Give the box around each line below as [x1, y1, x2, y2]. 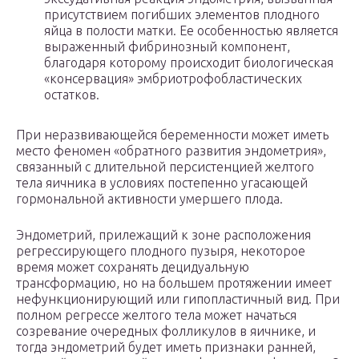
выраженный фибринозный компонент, [44, 39, 290, 54]
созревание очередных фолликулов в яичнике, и [16, 324, 316, 339]
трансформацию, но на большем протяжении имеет [16, 276, 332, 291]
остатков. [44, 87, 99, 103]
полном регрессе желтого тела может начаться [16, 308, 296, 323]
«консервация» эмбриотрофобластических [44, 71, 302, 87]
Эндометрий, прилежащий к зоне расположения [16, 228, 311, 243]
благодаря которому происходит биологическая [44, 55, 333, 71]
